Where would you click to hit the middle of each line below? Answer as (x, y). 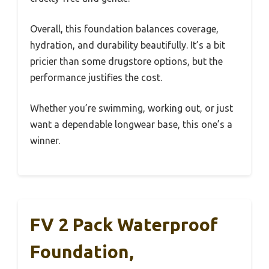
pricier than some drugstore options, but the (126, 62)
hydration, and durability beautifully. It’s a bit (128, 45)
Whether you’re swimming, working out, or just (131, 108)
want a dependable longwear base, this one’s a (131, 125)
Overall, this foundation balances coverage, (124, 29)
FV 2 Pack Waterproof (124, 225)
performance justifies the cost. (96, 78)
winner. (45, 141)
